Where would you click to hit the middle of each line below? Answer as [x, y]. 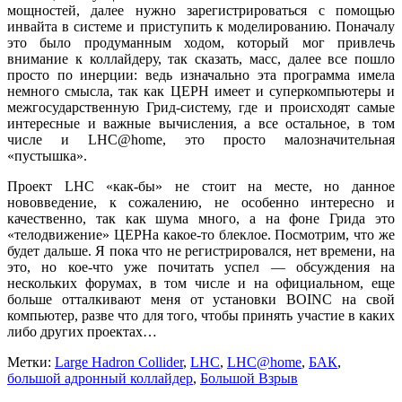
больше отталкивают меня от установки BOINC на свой [201, 299]
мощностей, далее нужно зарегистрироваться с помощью [201, 10]
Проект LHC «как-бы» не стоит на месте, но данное [201, 186]
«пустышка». [47, 155]
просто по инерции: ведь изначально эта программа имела [201, 74]
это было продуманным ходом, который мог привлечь [201, 42]
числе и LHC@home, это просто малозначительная [201, 139]
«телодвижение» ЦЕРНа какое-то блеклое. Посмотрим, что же [201, 234]
